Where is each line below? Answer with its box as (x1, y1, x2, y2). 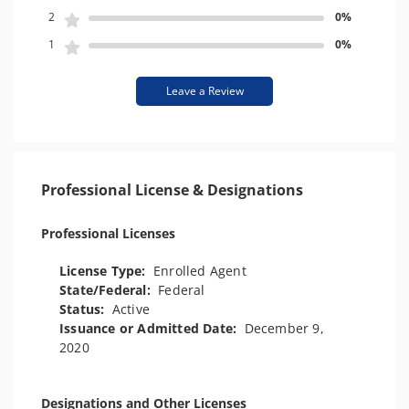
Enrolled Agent (153, 262, 246, 279)
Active (111, 300, 151, 318)
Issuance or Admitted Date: (59, 320, 245, 337)
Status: (59, 300, 112, 318)
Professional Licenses (41, 225, 175, 242)
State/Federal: (59, 281, 159, 299)
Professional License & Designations (41, 180, 303, 200)
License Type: (59, 262, 153, 279)
